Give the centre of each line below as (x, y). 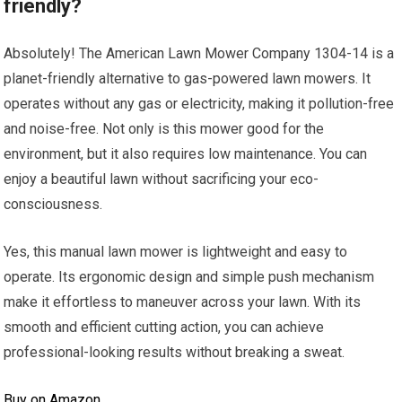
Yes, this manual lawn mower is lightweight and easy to (176, 252)
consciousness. (53, 205)
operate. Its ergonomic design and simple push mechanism (189, 277)
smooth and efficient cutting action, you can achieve (164, 328)
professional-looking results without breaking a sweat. (175, 353)
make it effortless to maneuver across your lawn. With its (183, 302)
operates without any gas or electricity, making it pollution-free (199, 104)
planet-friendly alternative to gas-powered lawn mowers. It (188, 79)
